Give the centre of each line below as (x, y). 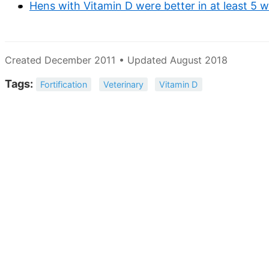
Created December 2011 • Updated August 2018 (116, 60)
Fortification (64, 84)
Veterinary (123, 84)
